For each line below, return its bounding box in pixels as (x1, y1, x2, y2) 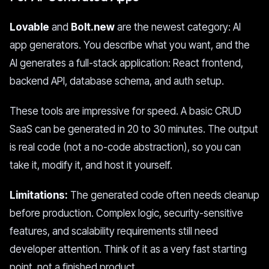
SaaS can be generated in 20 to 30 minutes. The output (10, 123, 258, 135)
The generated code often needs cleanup (68, 189, 259, 201)
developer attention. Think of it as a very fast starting (10, 243, 247, 255)
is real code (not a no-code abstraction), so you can (10, 141, 241, 153)
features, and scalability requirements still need (10, 225, 218, 237)
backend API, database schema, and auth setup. (10, 75, 224, 87)
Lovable (10, 21, 49, 33)
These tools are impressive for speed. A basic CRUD (10, 105, 241, 117)
